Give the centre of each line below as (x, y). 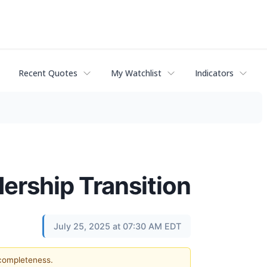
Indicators (214, 73)
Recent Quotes (48, 73)
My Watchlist (136, 73)
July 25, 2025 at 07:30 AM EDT (117, 226)
